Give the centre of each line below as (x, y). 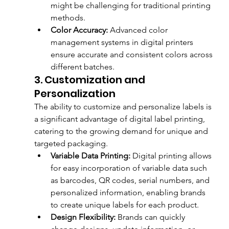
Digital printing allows (172, 156)
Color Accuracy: (79, 30)
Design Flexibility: (83, 217)
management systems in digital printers (123, 42)
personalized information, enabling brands (129, 193)
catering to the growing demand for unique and (122, 131)
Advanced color (139, 30)
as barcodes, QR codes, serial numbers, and (131, 180)
